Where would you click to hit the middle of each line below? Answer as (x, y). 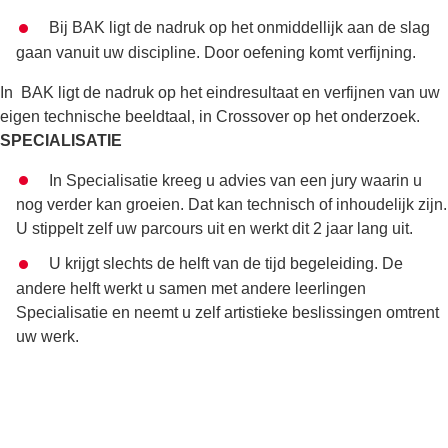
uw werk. (49, 337)
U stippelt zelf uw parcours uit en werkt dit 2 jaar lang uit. (216, 229)
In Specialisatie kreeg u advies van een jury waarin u (235, 180)
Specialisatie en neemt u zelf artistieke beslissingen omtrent (227, 313)
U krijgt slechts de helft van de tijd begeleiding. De (225, 264)
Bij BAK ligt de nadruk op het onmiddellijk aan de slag (239, 28)
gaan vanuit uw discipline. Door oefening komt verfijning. (218, 52)
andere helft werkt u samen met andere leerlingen (191, 289)
